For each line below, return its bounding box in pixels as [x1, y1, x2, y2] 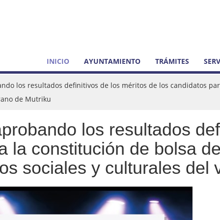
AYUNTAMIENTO [84, 56, 140, 66]
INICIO [47, 56, 69, 66]
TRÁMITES [155, 56, 189, 66]
